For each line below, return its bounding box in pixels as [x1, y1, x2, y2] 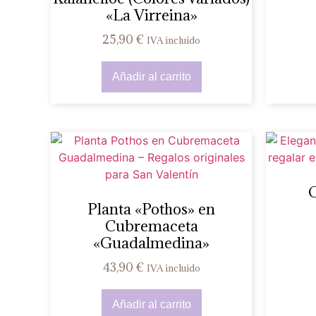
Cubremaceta [104, 217, 198, 236]
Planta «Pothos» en [87, 200, 215, 219]
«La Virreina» [105, 6, 197, 25]
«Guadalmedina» [93, 233, 209, 253]
